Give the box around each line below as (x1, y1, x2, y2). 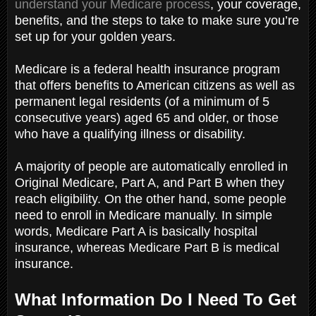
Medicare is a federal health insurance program (15, 61, 280, 76)
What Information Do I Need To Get (15, 289, 296, 309)
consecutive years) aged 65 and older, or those (15, 110, 279, 125)
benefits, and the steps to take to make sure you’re (15, 13, 299, 28)
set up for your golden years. (15, 29, 179, 44)
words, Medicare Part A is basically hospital (15, 224, 257, 238)
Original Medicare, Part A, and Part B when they (15, 175, 284, 190)
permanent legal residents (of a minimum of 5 (15, 94, 269, 109)
